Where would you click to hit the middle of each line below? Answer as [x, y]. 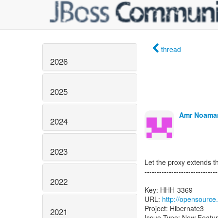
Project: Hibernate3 [174, 208]
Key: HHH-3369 [169, 190]
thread [171, 49]
